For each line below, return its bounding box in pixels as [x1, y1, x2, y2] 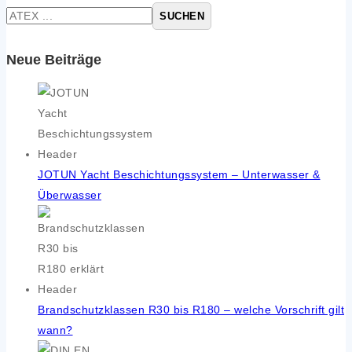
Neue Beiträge [6, 52, 101, 68]
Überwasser [38, 189, 101, 202]
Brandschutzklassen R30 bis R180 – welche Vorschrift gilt [38, 303, 344, 317]
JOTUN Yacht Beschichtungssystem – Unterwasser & [38, 168, 321, 181]
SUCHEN [159, 10, 205, 23]
